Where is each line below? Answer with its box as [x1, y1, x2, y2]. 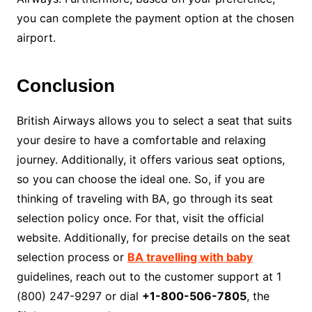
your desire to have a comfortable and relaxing [16, 133, 266, 148]
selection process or [16, 250, 127, 265]
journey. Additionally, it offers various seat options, [16, 153, 285, 167]
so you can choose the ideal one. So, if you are [16, 172, 265, 187]
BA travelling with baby [127, 250, 253, 265]
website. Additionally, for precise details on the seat [16, 231, 290, 245]
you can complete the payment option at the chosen [16, 11, 294, 26]
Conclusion [16, 75, 120, 97]
